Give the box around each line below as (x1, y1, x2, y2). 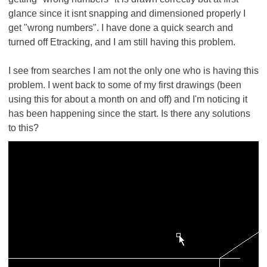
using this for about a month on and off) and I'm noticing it (8, 94, 247, 104)
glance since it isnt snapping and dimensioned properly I (8, 8, 246, 18)
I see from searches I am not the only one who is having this (8, 66, 259, 76)
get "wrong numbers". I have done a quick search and (8, 23, 233, 33)
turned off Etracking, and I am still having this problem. (8, 37, 235, 47)
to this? (8, 123, 39, 133)
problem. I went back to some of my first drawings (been (8, 80, 241, 90)
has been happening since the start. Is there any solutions (8, 108, 250, 119)
